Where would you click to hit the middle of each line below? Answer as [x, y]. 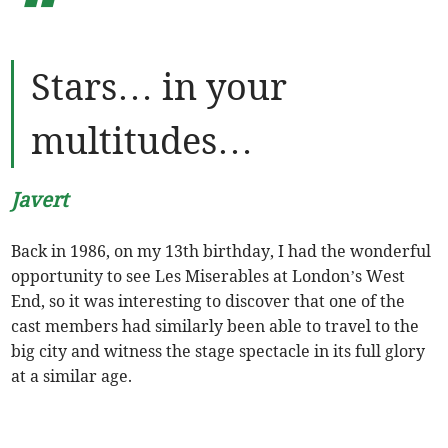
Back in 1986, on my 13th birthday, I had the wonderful [221, 250]
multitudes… [142, 140]
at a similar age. [72, 375]
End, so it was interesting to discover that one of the [208, 300]
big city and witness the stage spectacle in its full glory [218, 350]
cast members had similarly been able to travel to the [215, 325]
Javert [40, 199]
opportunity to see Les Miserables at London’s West [208, 275]
